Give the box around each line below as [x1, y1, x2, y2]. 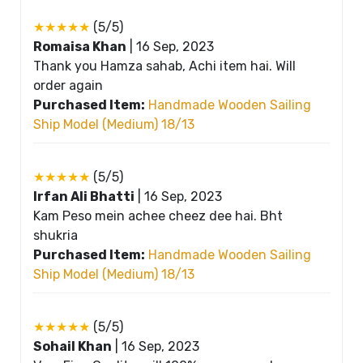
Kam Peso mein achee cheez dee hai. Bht [33, 207, 283, 224]
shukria [33, 227, 78, 243]
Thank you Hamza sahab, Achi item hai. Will [33, 58, 296, 74]
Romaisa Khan [33, 38, 126, 54]
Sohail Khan [33, 338, 112, 354]
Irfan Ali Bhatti [33, 188, 135, 204]
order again [33, 77, 103, 93]
